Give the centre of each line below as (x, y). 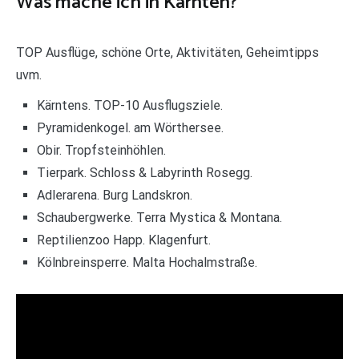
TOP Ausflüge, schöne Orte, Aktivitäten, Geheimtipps (167, 52)
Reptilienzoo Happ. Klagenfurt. (123, 240)
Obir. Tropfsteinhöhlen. (101, 150)
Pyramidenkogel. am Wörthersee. (130, 127)
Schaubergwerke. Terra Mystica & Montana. (159, 217)
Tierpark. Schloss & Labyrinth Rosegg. (144, 172)
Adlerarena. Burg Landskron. (114, 195)
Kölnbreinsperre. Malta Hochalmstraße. (147, 262)
